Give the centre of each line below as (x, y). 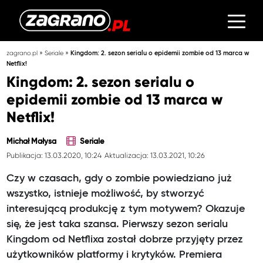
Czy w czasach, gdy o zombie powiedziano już (119, 178)
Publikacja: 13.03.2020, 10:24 (54, 155)
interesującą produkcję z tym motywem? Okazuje (126, 209)
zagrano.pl (22, 53)
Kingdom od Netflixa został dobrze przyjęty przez (125, 239)
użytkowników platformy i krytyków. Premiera (114, 254)
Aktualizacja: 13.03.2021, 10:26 (154, 155)
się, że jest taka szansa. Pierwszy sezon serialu (117, 224)
